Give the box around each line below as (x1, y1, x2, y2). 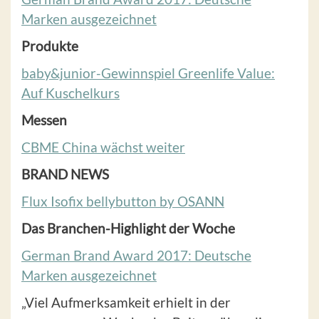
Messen (21, 112, 67, 129)
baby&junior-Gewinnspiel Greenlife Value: (21, 65, 275, 82)
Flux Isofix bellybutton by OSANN (21, 193, 224, 210)
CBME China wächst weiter (21, 139, 185, 156)
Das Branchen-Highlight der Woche (21, 220, 235, 237)
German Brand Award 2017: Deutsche (21, 247, 251, 264)
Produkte (21, 38, 78, 55)
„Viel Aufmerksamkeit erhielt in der (21, 294, 231, 311)
